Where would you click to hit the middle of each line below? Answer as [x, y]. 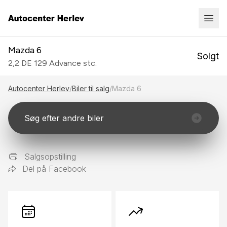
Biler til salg [91, 88]
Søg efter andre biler [64, 118]
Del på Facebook [54, 169]
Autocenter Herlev [39, 88]
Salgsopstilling [50, 157]
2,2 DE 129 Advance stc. [52, 63]
